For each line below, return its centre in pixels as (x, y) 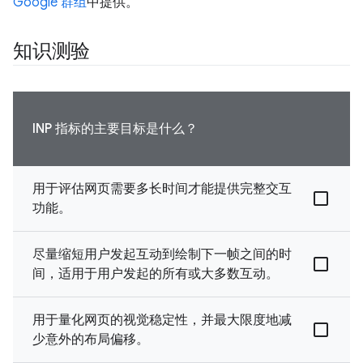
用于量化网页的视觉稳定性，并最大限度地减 (162, 320)
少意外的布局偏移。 (91, 339)
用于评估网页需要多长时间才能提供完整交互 (162, 188)
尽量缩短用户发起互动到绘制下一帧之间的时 (162, 254)
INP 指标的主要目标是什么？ (115, 128)
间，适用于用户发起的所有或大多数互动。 (156, 273)
